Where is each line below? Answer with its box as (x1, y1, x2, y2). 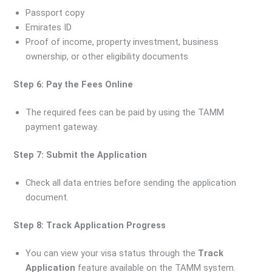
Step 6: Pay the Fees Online (13, 79, 134, 90)
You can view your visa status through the (25, 247, 199, 259)
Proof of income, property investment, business (25, 36, 219, 48)
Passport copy (25, 7, 85, 19)
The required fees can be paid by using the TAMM (25, 107, 225, 118)
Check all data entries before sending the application (25, 177, 237, 188)
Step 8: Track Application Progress (13, 219, 166, 231)
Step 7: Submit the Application (13, 149, 148, 161)
